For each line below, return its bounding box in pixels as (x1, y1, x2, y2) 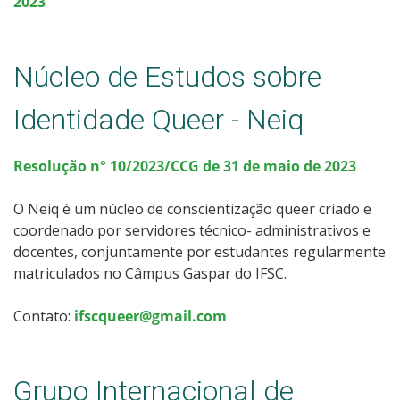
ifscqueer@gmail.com (74, 305, 227, 326)
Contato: (13, 305, 74, 326)
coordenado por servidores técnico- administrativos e (13, 220, 371, 240)
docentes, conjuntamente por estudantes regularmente (13, 241, 386, 262)
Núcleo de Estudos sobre (13, 59, 321, 94)
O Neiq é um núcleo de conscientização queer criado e (13, 198, 371, 219)
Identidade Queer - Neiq (13, 102, 304, 137)
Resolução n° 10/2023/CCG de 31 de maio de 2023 (13, 155, 356, 176)
